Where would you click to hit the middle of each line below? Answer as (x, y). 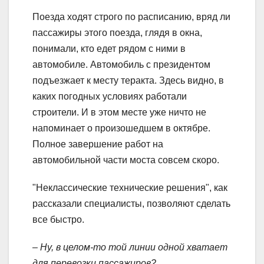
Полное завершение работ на (98, 144)
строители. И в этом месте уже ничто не (119, 112)
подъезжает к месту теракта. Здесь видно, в (128, 80)
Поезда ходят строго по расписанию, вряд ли (131, 16)
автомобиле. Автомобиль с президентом (121, 64)
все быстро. (58, 219)
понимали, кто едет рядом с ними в (109, 48)
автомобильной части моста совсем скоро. (126, 160)
